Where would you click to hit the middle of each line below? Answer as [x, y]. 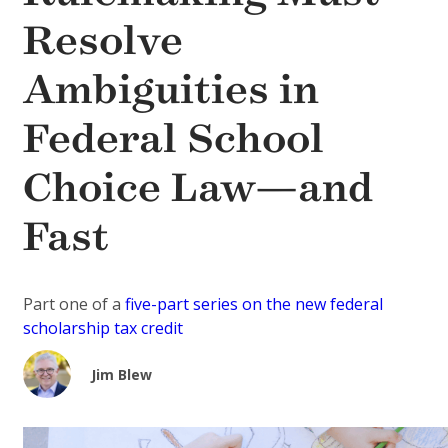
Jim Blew [121, 375]
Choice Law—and [198, 188]
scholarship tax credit [103, 328]
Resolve [103, 41]
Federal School [173, 139]
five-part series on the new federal [254, 304]
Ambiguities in [171, 90]
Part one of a [74, 304]
